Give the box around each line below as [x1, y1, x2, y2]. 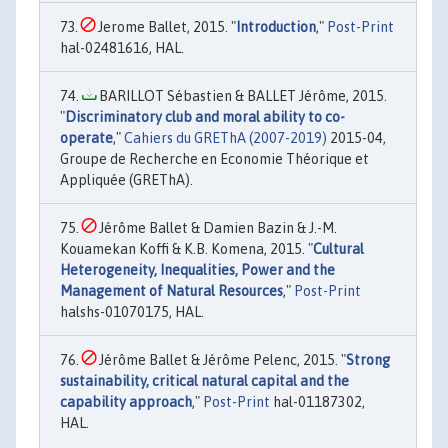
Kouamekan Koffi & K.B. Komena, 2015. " [60, 240, 313, 257]
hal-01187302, [270, 393, 365, 410]
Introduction [236, 18, 316, 35]
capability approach [60, 393, 192, 410]
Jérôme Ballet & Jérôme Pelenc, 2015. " [96, 351, 346, 368]
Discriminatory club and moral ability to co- [65, 108, 345, 125]
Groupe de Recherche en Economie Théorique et [60, 150, 369, 167]
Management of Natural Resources [60, 282, 283, 299]
